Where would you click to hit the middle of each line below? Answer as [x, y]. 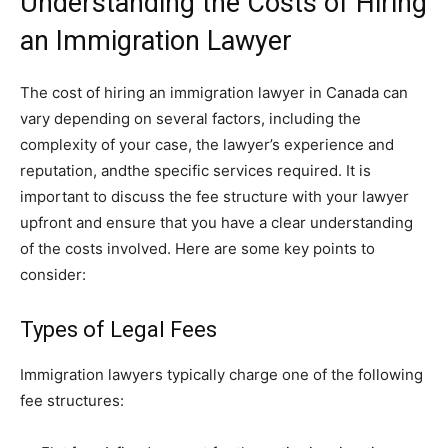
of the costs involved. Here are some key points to [197, 248]
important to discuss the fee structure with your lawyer [214, 196]
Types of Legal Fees [118, 329]
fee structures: [72, 400]
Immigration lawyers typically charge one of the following [221, 374]
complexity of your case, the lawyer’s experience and [207, 144]
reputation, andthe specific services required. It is [195, 170]
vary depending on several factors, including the [190, 118]
